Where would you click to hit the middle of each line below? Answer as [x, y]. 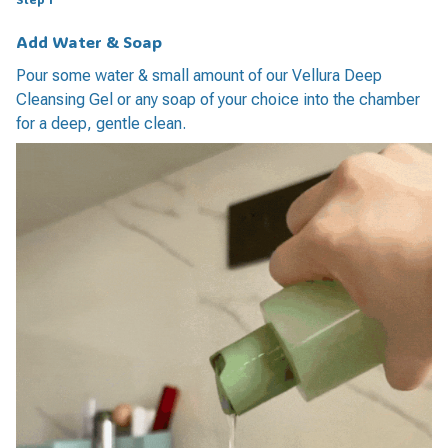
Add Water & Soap [89, 41]
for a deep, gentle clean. [101, 124]
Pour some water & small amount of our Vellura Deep [199, 76]
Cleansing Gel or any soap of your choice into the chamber [218, 100]
